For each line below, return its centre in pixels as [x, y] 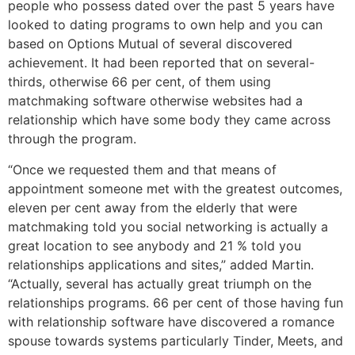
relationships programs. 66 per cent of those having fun [176, 302]
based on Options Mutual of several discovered [150, 44]
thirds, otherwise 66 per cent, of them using [139, 82]
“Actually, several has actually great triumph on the [160, 283]
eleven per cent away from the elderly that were [153, 207]
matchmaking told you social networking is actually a [168, 226]
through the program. [72, 139]
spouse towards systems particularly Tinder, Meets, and [176, 340]
